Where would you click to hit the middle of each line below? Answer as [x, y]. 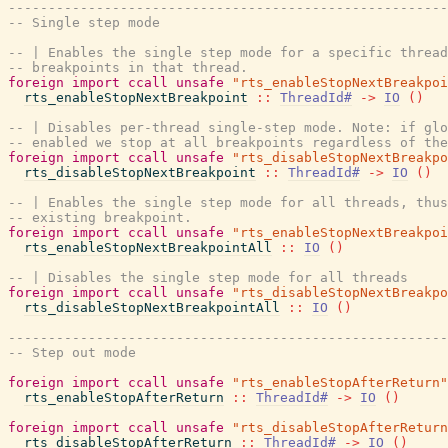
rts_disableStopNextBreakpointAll [152, 307]
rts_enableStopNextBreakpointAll [148, 247]
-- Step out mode [72, 352]
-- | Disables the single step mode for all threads [208, 277]
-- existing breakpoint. [100, 217]
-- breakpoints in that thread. [128, 67]
